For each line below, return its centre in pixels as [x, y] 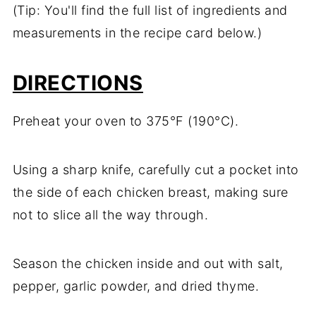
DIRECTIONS [78, 83]
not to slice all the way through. [110, 215]
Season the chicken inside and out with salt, [148, 264]
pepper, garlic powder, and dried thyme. [136, 286]
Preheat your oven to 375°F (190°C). [126, 121]
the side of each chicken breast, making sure [150, 193]
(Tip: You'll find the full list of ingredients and [150, 11]
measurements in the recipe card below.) [137, 33]
